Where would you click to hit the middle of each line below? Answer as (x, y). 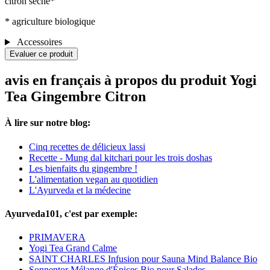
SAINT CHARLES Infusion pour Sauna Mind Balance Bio (143, 259)
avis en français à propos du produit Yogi (131, 80)
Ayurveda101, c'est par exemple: (71, 213)
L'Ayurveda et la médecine (80, 190)
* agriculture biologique (50, 22)
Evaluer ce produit (41, 54)
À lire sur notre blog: (48, 123)
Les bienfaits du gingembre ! (83, 168)
